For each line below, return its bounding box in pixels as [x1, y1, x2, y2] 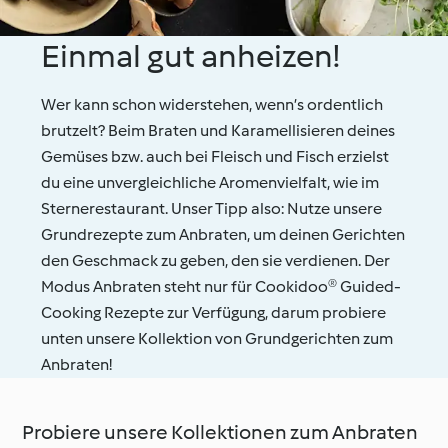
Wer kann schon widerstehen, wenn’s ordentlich [41, 94, 384, 114]
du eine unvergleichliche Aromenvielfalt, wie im [41, 172, 380, 192]
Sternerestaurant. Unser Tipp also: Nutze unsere [41, 198, 383, 218]
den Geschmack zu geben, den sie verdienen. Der [41, 250, 391, 270]
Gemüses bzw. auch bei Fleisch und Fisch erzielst [41, 146, 390, 166]
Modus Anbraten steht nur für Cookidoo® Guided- [41, 276, 402, 296]
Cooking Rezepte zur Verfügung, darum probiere [41, 302, 387, 322]
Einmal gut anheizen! [41, 36, 341, 75]
